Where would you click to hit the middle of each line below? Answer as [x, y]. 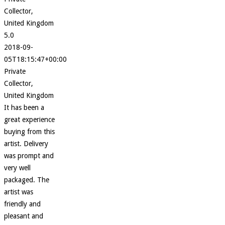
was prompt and [29, 155]
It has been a [24, 107]
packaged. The [27, 180]
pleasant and [24, 216]
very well [17, 167]
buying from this [29, 131]
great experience [29, 119]
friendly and [22, 204]
